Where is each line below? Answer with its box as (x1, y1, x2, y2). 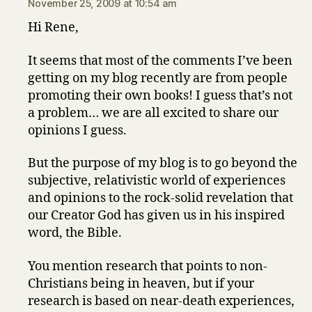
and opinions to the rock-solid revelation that (28, 190, 294, 206)
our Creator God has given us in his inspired (28, 208, 286, 224)
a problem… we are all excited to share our (28, 104, 279, 121)
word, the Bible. (28, 225, 123, 241)
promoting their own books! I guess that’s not (28, 87, 293, 104)
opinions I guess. (28, 122, 127, 139)
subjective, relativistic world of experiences (28, 173, 286, 189)
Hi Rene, (28, 19, 79, 36)
